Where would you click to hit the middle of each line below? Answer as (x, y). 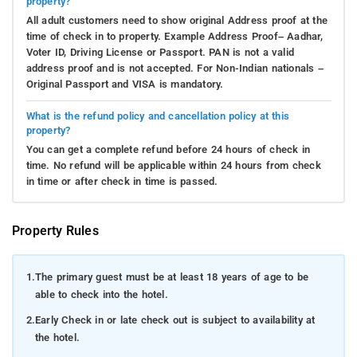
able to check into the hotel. (101, 294)
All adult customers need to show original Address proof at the (177, 20)
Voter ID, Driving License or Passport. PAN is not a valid (160, 52)
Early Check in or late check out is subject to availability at (175, 320)
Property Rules (55, 231)
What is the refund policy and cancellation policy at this (157, 116)
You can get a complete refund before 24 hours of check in (168, 149)
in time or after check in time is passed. (122, 181)
